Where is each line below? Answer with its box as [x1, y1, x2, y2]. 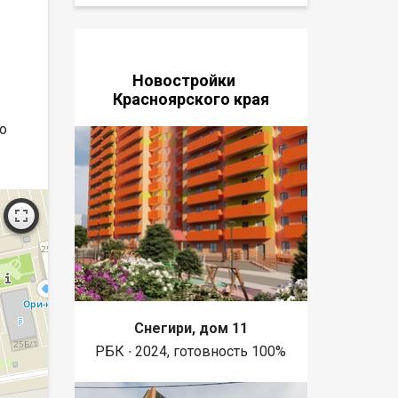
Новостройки [132, 70, 250, 90]
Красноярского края [112, 89, 269, 108]
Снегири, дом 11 [133, 320, 248, 338]
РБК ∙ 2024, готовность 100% [95, 343, 287, 361]
